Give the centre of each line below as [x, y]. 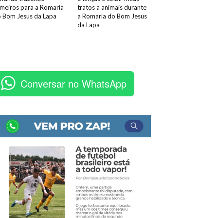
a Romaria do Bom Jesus [112, 16]
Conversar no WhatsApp [73, 84]
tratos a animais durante [112, 8]
